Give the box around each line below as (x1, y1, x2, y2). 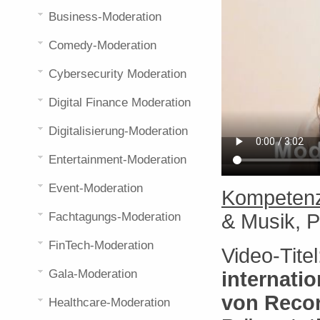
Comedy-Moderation (49, 39, 156, 52)
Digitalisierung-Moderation (49, 124, 188, 138)
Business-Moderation (49, 10, 161, 24)
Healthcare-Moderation (49, 296, 170, 309)
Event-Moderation (49, 181, 143, 195)
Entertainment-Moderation (49, 153, 186, 166)
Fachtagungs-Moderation (49, 210, 181, 224)
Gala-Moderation (49, 267, 137, 281)
